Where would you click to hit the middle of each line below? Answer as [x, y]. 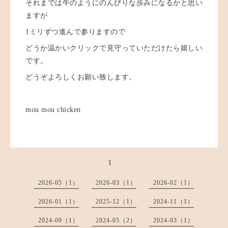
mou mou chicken [53, 110]
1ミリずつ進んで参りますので [75, 32]
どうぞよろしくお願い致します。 [81, 77]
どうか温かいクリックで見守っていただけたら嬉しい [114, 48]
